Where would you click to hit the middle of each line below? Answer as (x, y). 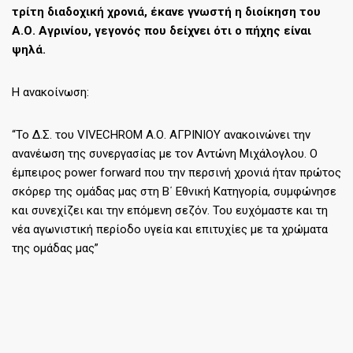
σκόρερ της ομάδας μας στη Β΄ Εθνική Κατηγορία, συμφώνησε (174, 191)
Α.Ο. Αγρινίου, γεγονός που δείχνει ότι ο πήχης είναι (162, 30)
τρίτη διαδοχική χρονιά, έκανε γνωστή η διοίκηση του (166, 11)
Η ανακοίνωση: (50, 92)
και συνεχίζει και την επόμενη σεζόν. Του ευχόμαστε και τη (170, 210)
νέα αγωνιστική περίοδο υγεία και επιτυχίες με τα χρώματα (170, 229)
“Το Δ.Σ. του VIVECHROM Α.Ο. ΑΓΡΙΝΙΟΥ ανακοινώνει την (161, 134)
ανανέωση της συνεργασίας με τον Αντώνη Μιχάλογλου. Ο (165, 153)
